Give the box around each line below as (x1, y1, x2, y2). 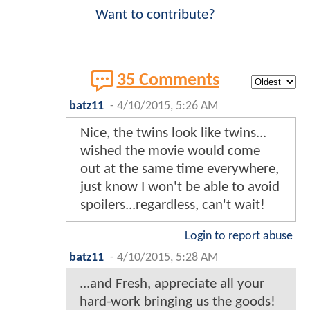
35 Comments (116, 72, 219, 90)
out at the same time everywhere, (80, 162, 279, 177)
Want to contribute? (95, 8, 215, 23)
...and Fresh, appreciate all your (80, 277, 264, 292)
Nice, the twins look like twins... (80, 126, 266, 141)
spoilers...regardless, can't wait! (80, 198, 265, 213)
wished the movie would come (80, 144, 260, 159)
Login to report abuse (185, 230, 293, 243)
